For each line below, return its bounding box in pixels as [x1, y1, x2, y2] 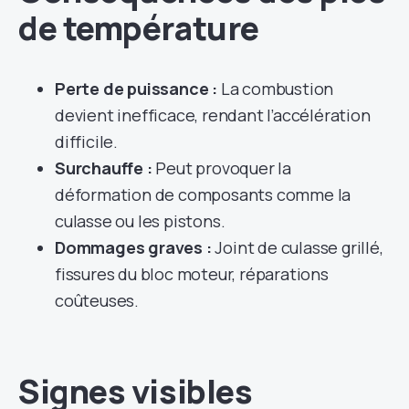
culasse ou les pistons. [55, 209, 225, 232]
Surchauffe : [55, 156, 152, 179]
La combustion [217, 77, 334, 100]
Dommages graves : [55, 236, 212, 258]
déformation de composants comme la [55, 183, 351, 205]
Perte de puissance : [55, 77, 217, 100]
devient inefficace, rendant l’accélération [55, 103, 371, 126]
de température [18, 5, 259, 50]
